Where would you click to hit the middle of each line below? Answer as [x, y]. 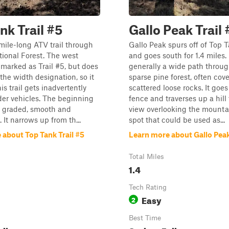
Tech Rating [148, 187]
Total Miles [146, 156]
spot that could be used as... [177, 120]
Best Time [145, 218]
